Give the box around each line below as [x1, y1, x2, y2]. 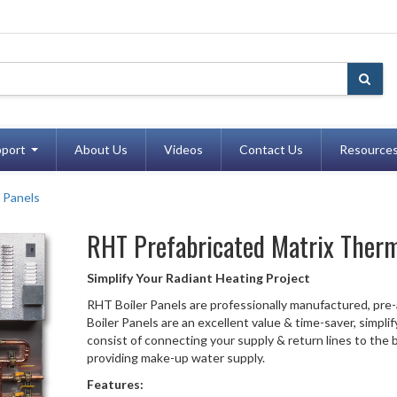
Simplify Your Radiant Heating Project [87, 269, 311, 285]
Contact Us [238, 141, 303, 157]
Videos [163, 141, 203, 157]
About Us [74, 141, 128, 157]
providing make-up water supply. [87, 349, 266, 365]
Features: [87, 376, 144, 392]
